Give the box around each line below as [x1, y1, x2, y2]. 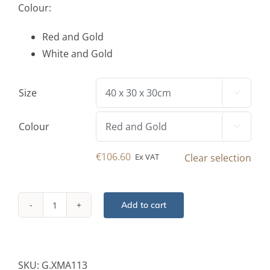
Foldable [54, 206, 93, 219]
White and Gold [42, 47, 113, 61]
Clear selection [184, 151, 251, 165]
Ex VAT [134, 151, 159, 162]
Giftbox [54, 222, 87, 236]
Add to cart [121, 199, 166, 210]
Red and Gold [42, 30, 104, 44]
